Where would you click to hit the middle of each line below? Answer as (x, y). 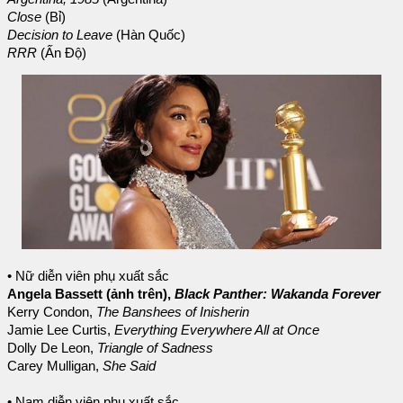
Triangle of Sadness (155, 348)
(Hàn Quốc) (149, 35)
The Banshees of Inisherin (173, 312)
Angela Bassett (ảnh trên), (91, 294)
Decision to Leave (60, 35)
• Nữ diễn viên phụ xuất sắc (88, 276)
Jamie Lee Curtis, (61, 330)
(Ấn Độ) (63, 53)
